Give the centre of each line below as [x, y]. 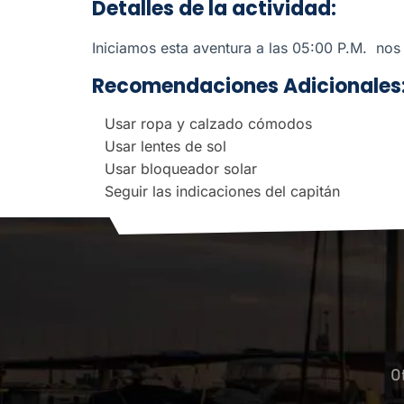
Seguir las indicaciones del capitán [225, 191]
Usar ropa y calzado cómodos [208, 124]
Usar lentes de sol [165, 146]
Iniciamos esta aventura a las [192, 48]
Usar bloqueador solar [181, 169]
